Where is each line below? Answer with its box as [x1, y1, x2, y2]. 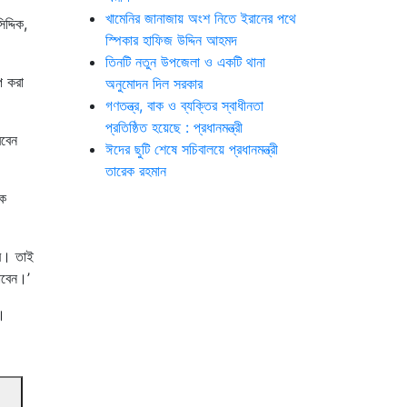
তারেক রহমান [105, 162, 166, 180]
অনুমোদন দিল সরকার [105, 74, 203, 93]
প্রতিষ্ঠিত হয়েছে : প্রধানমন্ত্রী [105, 118, 247, 136]
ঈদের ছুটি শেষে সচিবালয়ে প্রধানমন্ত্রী [105, 140, 278, 158]
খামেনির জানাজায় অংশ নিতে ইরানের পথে [105, 9, 296, 27]
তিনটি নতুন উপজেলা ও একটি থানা [105, 53, 265, 71]
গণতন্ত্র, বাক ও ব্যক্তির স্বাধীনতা [105, 96, 263, 114]
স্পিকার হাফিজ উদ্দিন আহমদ [105, 31, 237, 49]
